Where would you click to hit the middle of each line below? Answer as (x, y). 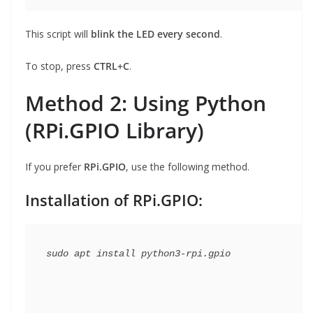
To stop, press (59, 66)
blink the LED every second (155, 34)
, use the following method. (188, 167)
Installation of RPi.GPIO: (114, 200)
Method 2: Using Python (146, 103)
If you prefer (54, 167)
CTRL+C (111, 66)
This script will (58, 34)
